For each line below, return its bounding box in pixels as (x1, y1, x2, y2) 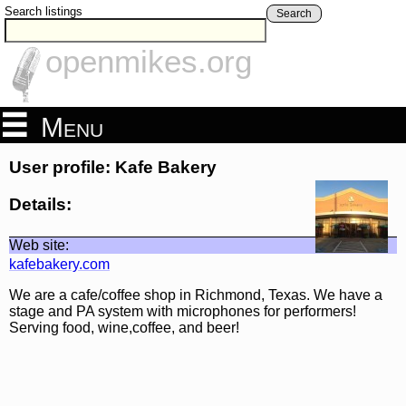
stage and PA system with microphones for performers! (9, 303, 356, 319)
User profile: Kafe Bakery (9, 158, 217, 178)
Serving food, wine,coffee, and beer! (9, 319, 239, 335)
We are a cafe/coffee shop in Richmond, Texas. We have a (9, 286, 382, 303)
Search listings (5, 5, 82, 18)
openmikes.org (45, 43, 252, 80)
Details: (9, 194, 72, 214)
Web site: (9, 237, 69, 253)
